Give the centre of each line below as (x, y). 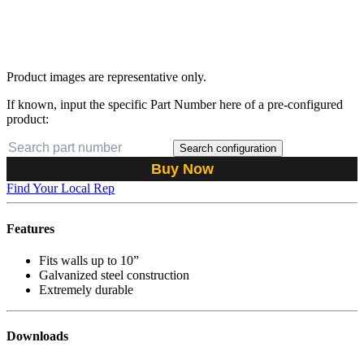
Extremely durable (86, 289)
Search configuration (228, 149)
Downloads (37, 336)
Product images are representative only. (106, 77)
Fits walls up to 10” (89, 260)
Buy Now (182, 169)
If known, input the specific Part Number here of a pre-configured (175, 105)
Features (30, 228)
